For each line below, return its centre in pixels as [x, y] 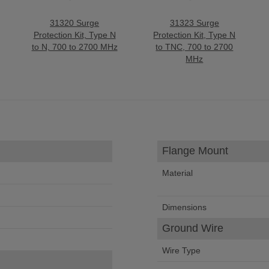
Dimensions [184, 207]
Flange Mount [195, 151]
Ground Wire [192, 228]
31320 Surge [75, 23]
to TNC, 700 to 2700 [195, 47]
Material [177, 173]
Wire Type [181, 250]
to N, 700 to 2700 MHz [74, 47]
